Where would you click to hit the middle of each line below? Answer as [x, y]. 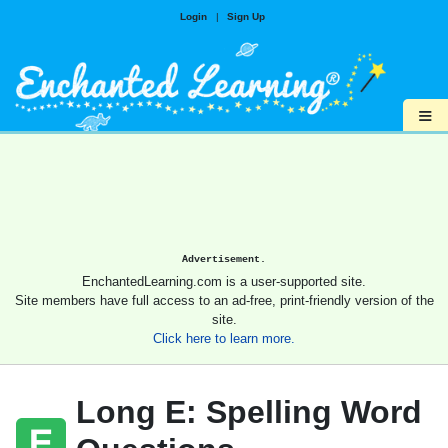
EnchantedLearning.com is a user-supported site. [224, 282]
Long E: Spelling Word [249, 412]
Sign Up [245, 16]
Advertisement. [224, 259]
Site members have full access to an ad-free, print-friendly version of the [224, 301]
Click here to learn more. [224, 339]
